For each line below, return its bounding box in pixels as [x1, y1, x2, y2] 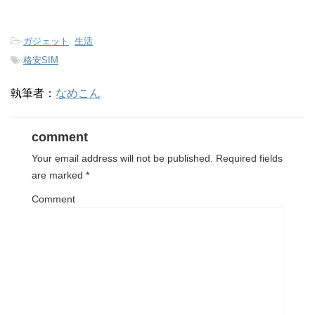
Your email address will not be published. [32, 152, 213, 164]
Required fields [213, 152, 283, 164]
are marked [32, 169, 86, 181]
